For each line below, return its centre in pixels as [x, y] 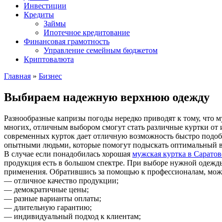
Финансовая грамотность [67, 41]
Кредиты [39, 15]
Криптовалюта [49, 59]
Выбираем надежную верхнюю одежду [107, 97]
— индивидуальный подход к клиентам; [72, 216]
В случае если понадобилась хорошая [68, 154]
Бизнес [50, 76]
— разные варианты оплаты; [53, 198]
